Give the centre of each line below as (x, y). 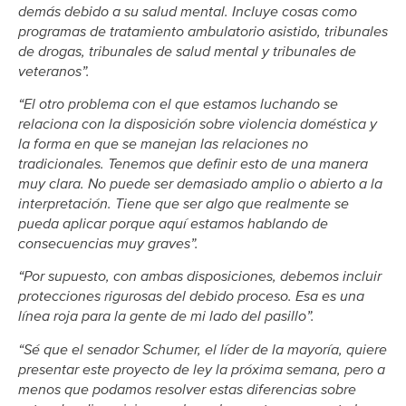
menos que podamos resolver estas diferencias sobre (187, 389)
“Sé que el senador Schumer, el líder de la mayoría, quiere (203, 349)
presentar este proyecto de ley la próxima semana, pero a (202, 369)
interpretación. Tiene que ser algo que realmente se (184, 204)
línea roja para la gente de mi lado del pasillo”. (166, 317)
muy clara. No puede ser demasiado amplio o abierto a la (200, 184)
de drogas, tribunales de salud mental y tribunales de (187, 51)
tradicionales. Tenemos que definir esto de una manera (193, 164)
